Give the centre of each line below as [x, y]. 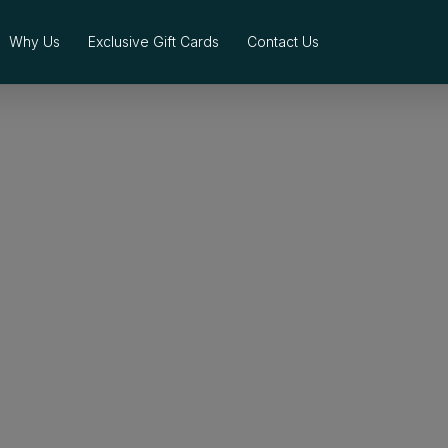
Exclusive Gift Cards [153, 41]
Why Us [34, 41]
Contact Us [283, 41]
